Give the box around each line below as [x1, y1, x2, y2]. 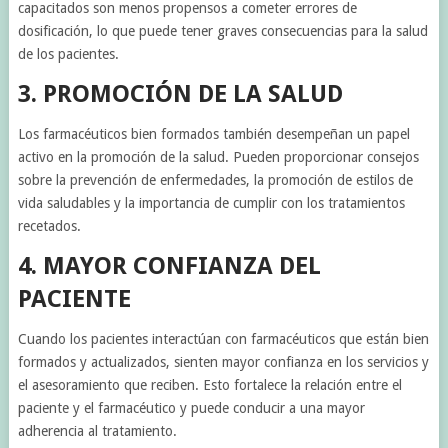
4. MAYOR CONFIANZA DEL [17, 252, 321, 280]
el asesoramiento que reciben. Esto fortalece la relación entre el [17, 377, 402, 393]
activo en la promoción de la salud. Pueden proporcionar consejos [17, 149, 419, 165]
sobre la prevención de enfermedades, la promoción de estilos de [17, 172, 413, 188]
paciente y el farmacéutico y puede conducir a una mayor [17, 400, 365, 416]
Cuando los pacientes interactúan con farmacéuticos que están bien [17, 331, 429, 347]
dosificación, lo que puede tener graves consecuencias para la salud [17, 23, 428, 39]
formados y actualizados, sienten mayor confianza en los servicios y [17, 354, 429, 370]
